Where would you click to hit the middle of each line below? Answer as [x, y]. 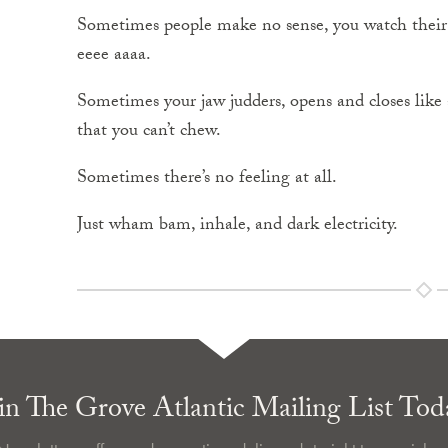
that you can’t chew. [149, 132]
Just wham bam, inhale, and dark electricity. [237, 226]
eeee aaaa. [114, 56]
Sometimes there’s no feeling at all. [207, 179]
